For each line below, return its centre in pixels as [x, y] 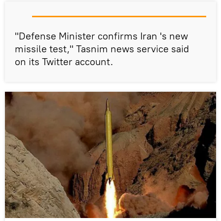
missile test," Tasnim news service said [102, 48]
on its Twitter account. [64, 61]
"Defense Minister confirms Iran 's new [101, 36]
